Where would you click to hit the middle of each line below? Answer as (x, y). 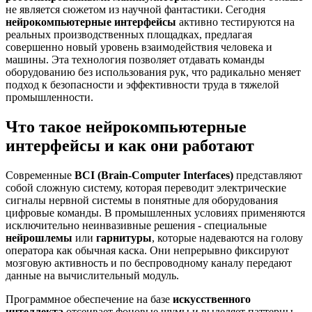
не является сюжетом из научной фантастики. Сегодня (135, 9)
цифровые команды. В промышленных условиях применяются (155, 212)
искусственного (212, 299)
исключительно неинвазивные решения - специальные (136, 225)
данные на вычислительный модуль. (92, 275)
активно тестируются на (235, 22)
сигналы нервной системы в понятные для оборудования (142, 200)
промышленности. (49, 97)
